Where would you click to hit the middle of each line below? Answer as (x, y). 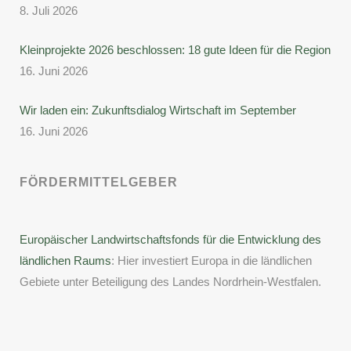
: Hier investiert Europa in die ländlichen (212, 261)
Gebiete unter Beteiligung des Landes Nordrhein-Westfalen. (170, 282)
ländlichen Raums (65, 261)
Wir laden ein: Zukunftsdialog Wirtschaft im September (158, 110)
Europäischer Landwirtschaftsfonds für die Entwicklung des (170, 239)
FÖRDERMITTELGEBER (99, 182)
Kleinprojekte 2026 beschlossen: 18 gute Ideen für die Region (175, 50)
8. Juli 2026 (49, 11)
